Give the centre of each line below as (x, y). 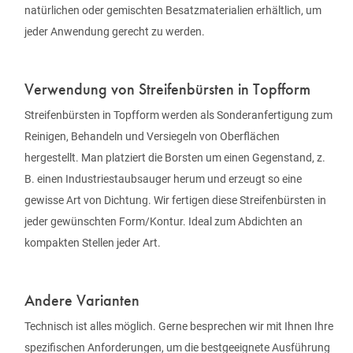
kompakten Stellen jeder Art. (93, 242)
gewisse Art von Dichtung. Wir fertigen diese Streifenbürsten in (175, 200)
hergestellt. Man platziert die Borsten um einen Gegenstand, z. (175, 157)
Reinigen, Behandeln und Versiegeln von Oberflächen (152, 136)
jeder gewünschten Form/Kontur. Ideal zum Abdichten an (163, 221)
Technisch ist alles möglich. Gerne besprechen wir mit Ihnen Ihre (179, 326)
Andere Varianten (82, 300)
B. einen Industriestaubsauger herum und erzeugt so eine (163, 178)
